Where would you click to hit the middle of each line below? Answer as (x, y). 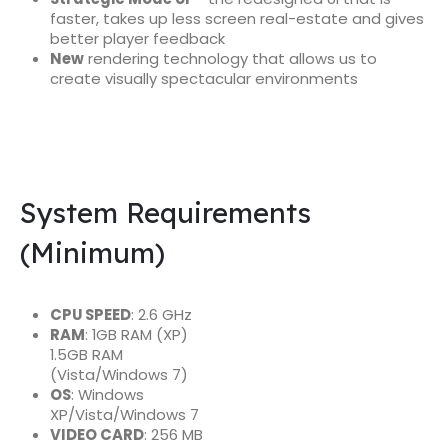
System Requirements (165, 212)
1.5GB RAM (86, 354)
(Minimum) (92, 252)
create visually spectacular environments (203, 78)
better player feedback (137, 38)
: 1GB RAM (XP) (136, 334)
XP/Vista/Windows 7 (124, 414)
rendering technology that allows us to (230, 58)
